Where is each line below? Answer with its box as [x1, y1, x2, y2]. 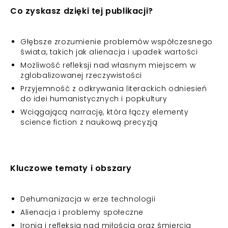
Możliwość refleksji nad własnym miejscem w [20, 60, 196, 70]
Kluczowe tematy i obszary [10, 162, 132, 174]
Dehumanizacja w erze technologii [20, 194, 156, 204]
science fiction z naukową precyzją [20, 117, 158, 127]
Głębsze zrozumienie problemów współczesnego [20, 37, 213, 47]
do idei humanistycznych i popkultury [20, 94, 167, 104]
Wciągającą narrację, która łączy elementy [20, 107, 189, 117]
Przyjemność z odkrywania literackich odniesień [20, 83, 207, 94]
